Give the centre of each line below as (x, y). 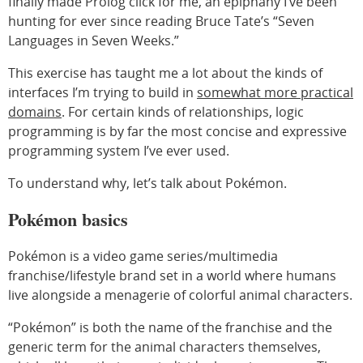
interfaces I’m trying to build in (102, 92)
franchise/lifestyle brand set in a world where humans (172, 275)
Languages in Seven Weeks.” (94, 41)
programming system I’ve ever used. (119, 151)
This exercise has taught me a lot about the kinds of (165, 73)
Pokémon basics (68, 219)
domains (35, 112)
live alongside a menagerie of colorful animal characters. (180, 295)
